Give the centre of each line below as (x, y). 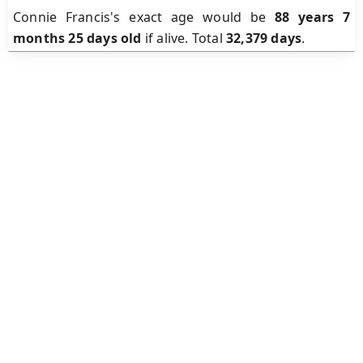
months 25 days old (77, 38)
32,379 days (264, 38)
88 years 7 (313, 17)
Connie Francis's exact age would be (144, 17)
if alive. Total (184, 38)
